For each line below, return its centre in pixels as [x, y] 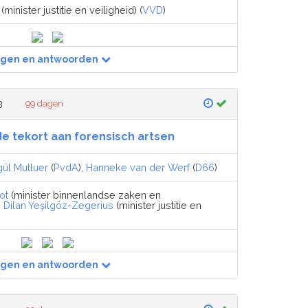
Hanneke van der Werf [138, 168]
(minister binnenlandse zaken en [85, 195]
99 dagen [45, 104]
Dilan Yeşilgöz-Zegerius [58, 206]
